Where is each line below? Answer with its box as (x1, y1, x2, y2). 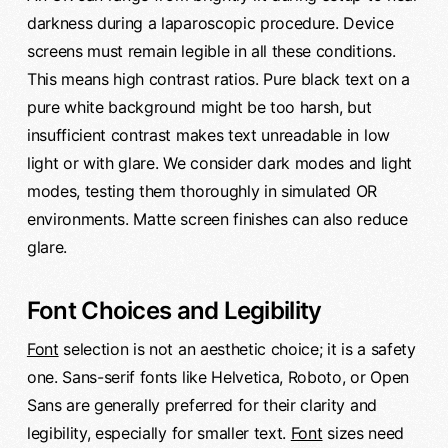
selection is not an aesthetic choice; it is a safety (58, 338, 416, 359)
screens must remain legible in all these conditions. (26, 40, 396, 61)
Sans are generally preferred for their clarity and (26, 394, 377, 415)
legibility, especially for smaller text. (26, 422, 291, 443)
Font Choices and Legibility (26, 295, 322, 325)
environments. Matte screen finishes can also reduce (26, 208, 408, 229)
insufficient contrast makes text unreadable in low (26, 124, 390, 145)
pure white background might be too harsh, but (26, 96, 372, 117)
